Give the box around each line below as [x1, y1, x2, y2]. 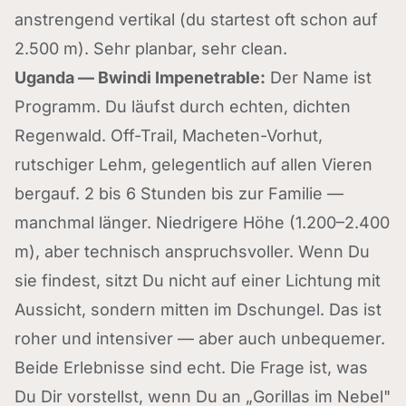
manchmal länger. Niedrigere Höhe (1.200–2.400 [14, 213, 390, 232]
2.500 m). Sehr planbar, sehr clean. [14, 39, 287, 58]
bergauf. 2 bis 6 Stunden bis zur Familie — [14, 184, 343, 203]
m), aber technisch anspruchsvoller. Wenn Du [14, 242, 370, 261]
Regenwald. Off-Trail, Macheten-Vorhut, [14, 126, 323, 145]
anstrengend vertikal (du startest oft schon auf [14, 10, 378, 29]
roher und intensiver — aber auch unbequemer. [14, 329, 385, 348]
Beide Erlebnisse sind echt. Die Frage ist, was [14, 358, 368, 377]
